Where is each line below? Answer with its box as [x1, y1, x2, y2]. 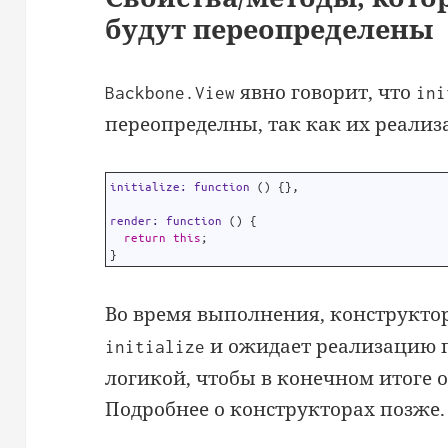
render [110, 213, 153, 227]
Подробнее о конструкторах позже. [105, 395, 446, 422]
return [124, 230, 167, 244]
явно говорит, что [235, 78, 417, 105]
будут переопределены [105, 9, 434, 47]
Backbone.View [105, 82, 236, 103]
